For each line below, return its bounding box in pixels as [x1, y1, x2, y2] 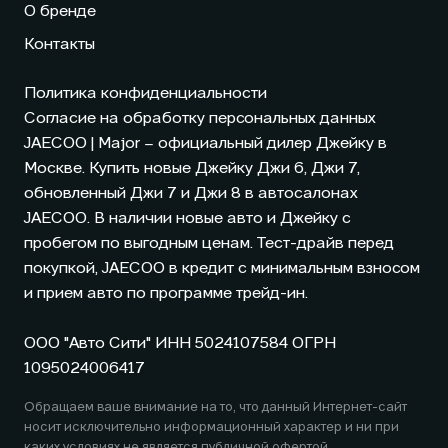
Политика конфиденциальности [24, 86, 267, 103]
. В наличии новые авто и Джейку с [87, 211, 351, 228]
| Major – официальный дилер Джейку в [87, 136, 387, 153]
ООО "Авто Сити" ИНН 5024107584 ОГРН [24, 336, 336, 353]
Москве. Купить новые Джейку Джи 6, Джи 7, [24, 161, 360, 178]
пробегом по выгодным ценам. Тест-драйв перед [24, 236, 394, 253]
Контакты [24, 37, 95, 54]
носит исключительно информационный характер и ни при [24, 421, 399, 435]
